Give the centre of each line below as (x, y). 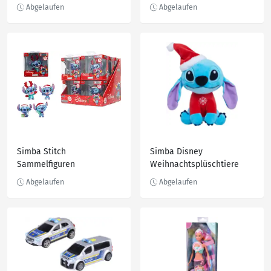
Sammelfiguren (46, 164)
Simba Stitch (41, 152)
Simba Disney (176, 152)
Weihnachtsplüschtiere (194, 164)
